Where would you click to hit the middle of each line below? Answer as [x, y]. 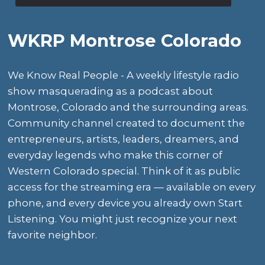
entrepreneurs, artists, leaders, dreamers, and [124, 139]
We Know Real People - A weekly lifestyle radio [124, 75]
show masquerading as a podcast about [111, 91]
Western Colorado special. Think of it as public [125, 171]
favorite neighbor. [53, 235]
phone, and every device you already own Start [125, 203]
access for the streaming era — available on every [132, 187]
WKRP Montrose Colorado [125, 41]
